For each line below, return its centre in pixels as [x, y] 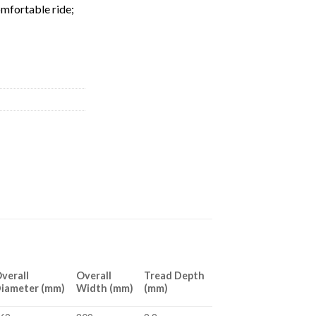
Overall [94, 276]
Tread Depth [175, 276]
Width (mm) [105, 288]
